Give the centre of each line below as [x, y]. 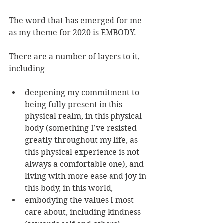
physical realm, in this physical [84, 116]
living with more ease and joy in [87, 176]
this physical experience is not [83, 152]
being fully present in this [75, 104]
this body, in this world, [69, 188]
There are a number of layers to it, [75, 56]
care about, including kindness [84, 212]
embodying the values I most [80, 200]
